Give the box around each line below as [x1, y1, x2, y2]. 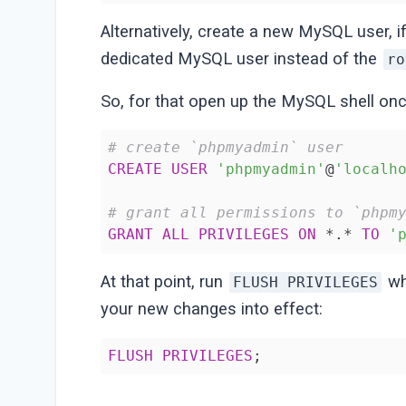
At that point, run [101, 272, 228, 293]
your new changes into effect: [101, 299, 324, 320]
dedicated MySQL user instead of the [101, 49, 382, 70]
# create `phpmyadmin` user [108, 139, 344, 157]
